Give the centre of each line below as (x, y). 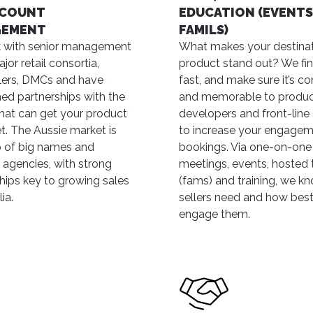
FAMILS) (203, 30)
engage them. (214, 214)
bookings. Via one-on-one (245, 147)
